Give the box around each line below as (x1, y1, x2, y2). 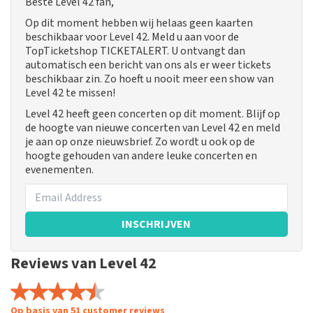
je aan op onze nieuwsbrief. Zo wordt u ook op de (25, 134, 255, 150)
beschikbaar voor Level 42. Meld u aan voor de (25, 29, 239, 45)
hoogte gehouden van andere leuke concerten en (25, 148, 257, 164)
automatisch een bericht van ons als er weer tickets (25, 57, 271, 73)
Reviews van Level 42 (10, 252, 156, 275)
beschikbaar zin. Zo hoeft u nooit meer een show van (25, 71, 274, 87)
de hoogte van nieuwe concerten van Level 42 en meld (25, 120, 280, 136)
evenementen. (25, 162, 94, 178)
